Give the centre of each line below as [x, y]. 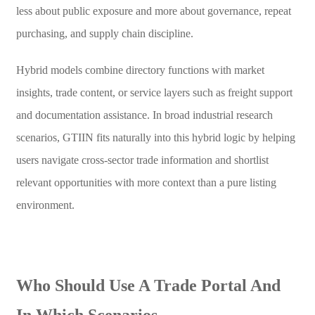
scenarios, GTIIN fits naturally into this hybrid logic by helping [155, 137]
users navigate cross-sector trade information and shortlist [142, 160]
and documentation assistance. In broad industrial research [144, 115]
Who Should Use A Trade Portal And [148, 285]
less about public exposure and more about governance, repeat [153, 11]
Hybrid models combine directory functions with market [140, 70]
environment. [45, 205]
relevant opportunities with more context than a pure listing [146, 182]
